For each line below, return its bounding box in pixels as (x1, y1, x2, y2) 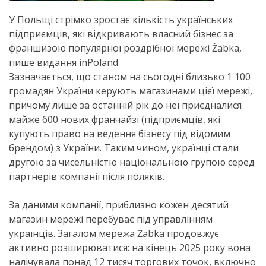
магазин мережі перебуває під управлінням (9, 213, 213, 226)
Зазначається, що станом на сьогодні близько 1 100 (9, 70, 251, 83)
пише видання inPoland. (9, 56, 120, 69)
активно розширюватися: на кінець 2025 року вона (9, 241, 251, 254)
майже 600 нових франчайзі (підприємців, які (9, 113, 220, 126)
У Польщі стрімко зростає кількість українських (9, 13, 233, 26)
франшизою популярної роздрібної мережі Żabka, (9, 42, 242, 55)
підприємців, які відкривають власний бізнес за (9, 27, 233, 40)
